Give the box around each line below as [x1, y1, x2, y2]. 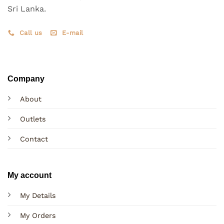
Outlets [19, 114, 46, 123]
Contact [19, 134, 48, 143]
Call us [19, 29, 42, 37]
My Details [19, 191, 56, 200]
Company [7, 74, 44, 83]
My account [7, 171, 51, 180]
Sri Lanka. [7, 3, 46, 13]
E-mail [62, 29, 83, 37]
